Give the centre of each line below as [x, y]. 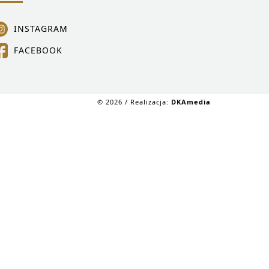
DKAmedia [191, 102]
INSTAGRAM [41, 29]
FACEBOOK [38, 50]
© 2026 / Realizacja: [134, 102]
